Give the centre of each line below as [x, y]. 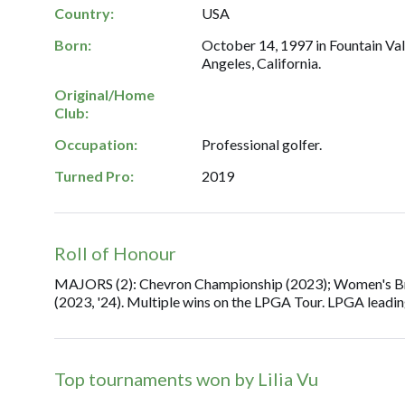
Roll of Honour [115, 253]
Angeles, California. [262, 63]
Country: [84, 13]
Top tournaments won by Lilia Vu [186, 379]
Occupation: [96, 144]
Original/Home [104, 94]
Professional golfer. [262, 144]
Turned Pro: [94, 176]
